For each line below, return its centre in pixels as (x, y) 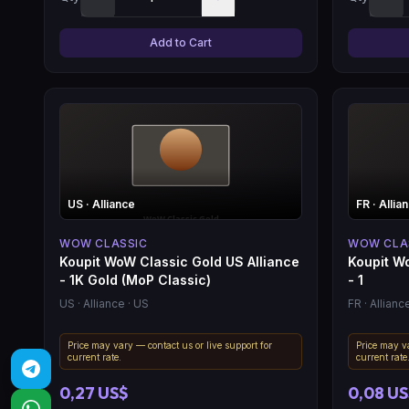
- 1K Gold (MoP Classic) (135, 279)
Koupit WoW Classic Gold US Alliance (179, 261)
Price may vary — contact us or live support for (170, 345)
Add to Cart (181, 42)
